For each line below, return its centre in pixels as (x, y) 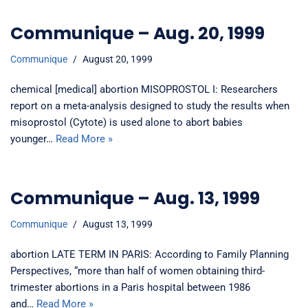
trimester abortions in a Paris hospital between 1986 (130, 287)
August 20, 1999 (118, 59)
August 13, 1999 (118, 224)
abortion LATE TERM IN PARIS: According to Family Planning (150, 254)
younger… (33, 139)
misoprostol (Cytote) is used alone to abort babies (126, 122)
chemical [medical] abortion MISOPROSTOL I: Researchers (144, 89)
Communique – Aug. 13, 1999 (135, 198)
